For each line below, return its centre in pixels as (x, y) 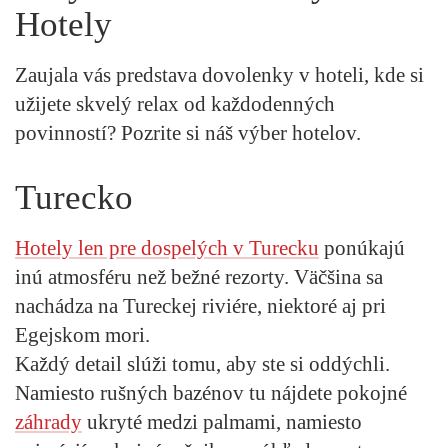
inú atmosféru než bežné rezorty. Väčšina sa (199, 276)
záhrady (48, 421)
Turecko (74, 197)
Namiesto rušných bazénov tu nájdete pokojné (211, 392)
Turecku (284, 247)
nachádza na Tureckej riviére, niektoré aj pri (200, 305)
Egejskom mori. (82, 334)
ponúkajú (362, 247)
